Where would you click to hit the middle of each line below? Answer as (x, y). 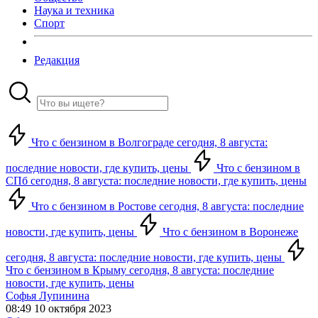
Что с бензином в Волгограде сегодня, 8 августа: (148, 142)
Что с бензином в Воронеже (229, 232)
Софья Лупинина (48, 296)
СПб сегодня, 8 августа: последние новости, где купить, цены (156, 181)
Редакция (57, 60)
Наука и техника (74, 10)
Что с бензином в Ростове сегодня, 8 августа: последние (166, 206)
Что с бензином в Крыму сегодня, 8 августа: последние (140, 270)
